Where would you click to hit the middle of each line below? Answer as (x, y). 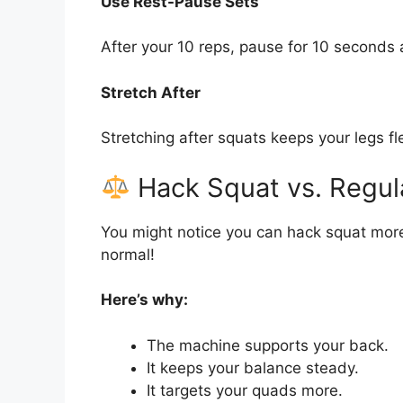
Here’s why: (144, 300)
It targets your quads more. (245, 390)
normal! (128, 254)
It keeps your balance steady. (253, 367)
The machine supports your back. (268, 345)
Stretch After (151, 92)
